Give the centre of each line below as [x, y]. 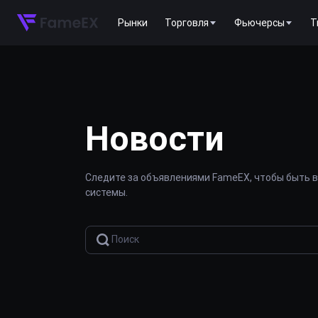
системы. [106, 192]
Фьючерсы [259, 22]
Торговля [187, 22]
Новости [155, 138]
